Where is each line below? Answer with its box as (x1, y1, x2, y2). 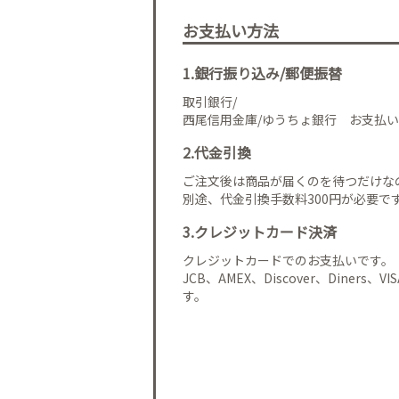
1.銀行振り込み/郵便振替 (183, 62, 342, 84)
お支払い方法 (183, 19, 279, 42)
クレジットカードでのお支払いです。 (183, 251, 394, 269)
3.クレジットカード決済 (183, 221, 337, 242)
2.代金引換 (183, 142, 251, 163)
